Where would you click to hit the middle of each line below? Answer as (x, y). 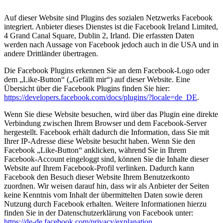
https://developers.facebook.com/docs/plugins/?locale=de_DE (101, 97)
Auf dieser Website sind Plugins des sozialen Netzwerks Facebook (108, 17)
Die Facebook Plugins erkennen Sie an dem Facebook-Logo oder (107, 70)
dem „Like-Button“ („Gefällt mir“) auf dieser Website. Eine (97, 79)
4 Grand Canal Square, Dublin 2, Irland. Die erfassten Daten (99, 35)
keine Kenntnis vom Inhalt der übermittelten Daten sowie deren (103, 195)
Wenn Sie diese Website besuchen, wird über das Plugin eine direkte (111, 114)
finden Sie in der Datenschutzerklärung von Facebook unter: (99, 213)
